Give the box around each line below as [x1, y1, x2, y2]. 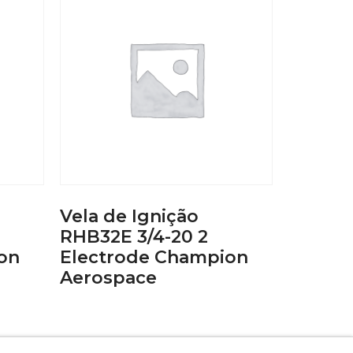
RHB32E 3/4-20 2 [60, 225, 208, 247]
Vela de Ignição [60, 205, 199, 227]
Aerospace [60, 266, 157, 288]
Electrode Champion [60, 246, 248, 268]
